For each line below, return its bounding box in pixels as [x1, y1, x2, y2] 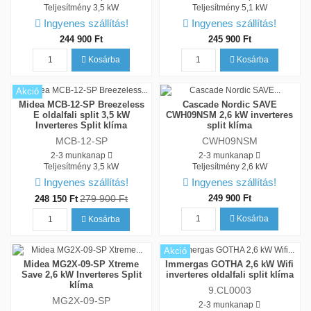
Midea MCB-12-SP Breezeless [18, 99, 144, 110]
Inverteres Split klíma [35, 119, 128, 131]
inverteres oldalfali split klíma [165, 269, 294, 280]
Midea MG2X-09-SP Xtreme [24, 258, 140, 269]
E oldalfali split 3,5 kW [33, 109, 130, 120]
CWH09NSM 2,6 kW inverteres [166, 109, 294, 120]
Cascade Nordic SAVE [182, 99, 277, 110]
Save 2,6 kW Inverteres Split [21, 269, 142, 280]
